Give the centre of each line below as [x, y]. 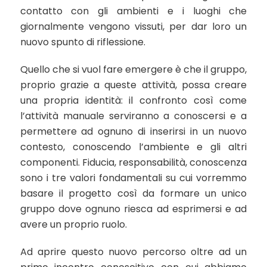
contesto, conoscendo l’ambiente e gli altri [133, 147]
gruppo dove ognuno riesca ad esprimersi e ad [133, 209]
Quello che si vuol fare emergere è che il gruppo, [133, 69]
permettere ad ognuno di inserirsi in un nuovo [133, 131]
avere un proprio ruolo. [73, 224]
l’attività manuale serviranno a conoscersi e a [133, 116]
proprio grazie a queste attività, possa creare [133, 85]
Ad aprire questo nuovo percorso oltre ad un [133, 252]
